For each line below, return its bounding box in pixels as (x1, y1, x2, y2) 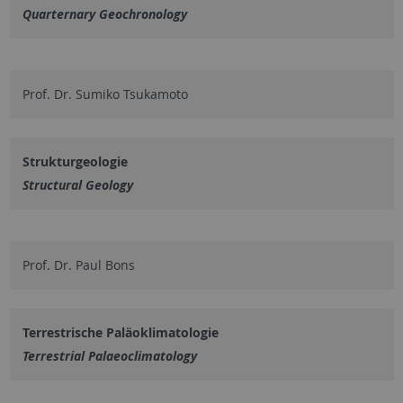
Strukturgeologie (22, 152, 128, 170)
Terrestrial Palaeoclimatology (22, 346, 197, 364)
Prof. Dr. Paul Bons (22, 255, 135, 273)
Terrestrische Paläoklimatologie (22, 323, 219, 341)
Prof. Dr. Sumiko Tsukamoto (22, 85, 188, 103)
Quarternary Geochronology (22, 4, 187, 22)
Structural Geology (22, 175, 133, 193)
